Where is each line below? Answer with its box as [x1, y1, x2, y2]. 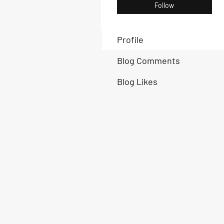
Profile [117, 34, 143, 45]
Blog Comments [117, 55, 180, 66]
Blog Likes [117, 76, 157, 87]
